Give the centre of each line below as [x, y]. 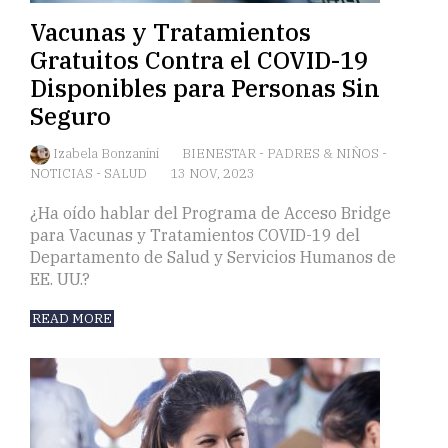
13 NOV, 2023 [212, 174]
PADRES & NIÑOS [324, 154]
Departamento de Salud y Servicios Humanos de [213, 257]
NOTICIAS [63, 174]
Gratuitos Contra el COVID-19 [199, 60]
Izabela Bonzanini [107, 154]
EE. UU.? [60, 279]
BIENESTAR [220, 154]
